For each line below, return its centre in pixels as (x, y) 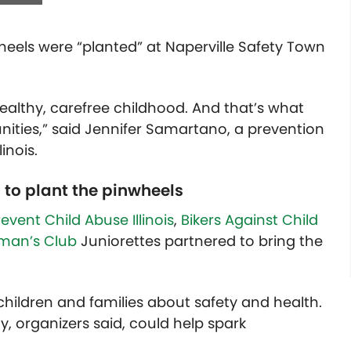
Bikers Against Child (250, 220)
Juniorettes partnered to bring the (200, 241)
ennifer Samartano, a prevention (208, 129)
